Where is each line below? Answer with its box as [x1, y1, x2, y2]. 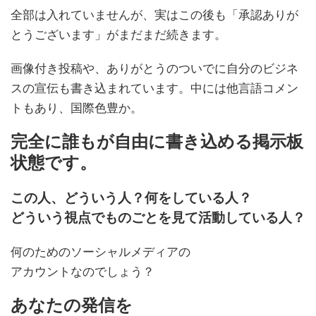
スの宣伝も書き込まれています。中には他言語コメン [11, 80, 298, 95]
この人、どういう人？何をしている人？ [11, 189, 252, 206]
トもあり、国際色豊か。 [11, 100, 142, 115]
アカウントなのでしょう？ [11, 264, 154, 279]
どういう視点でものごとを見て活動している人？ [11, 209, 305, 226]
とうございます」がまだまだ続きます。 [11, 27, 226, 42]
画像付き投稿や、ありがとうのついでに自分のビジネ [11, 61, 298, 75]
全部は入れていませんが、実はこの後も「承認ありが [11, 7, 298, 22]
